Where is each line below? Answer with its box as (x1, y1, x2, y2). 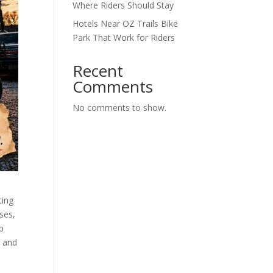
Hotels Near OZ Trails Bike (73, 18, 179, 29)
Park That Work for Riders (73, 32, 175, 43)
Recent (73, 60, 124, 82)
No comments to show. (73, 102, 167, 113)
